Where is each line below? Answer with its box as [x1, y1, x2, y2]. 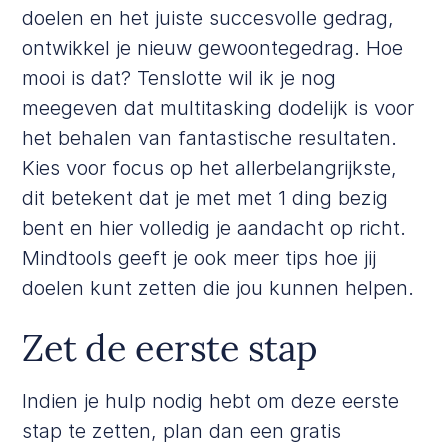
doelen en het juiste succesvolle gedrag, [22, 5, 395, 30]
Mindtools [22, 245, 119, 270]
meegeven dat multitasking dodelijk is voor [22, 95, 415, 120]
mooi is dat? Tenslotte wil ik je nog [22, 65, 337, 90]
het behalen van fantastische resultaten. [22, 125, 398, 150]
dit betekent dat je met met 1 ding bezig [22, 185, 389, 210]
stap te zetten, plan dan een [22, 418, 291, 443]
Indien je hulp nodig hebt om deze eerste [22, 388, 400, 413]
